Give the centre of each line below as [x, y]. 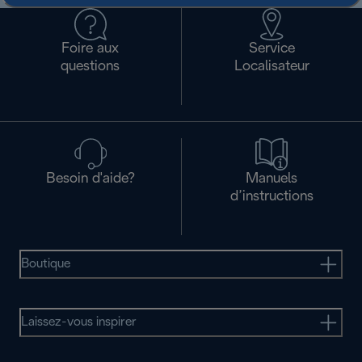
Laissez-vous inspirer [79, 322]
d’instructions [271, 197]
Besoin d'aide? [90, 179]
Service [271, 49]
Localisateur [271, 67]
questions [90, 67]
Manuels [272, 179]
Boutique [46, 264]
